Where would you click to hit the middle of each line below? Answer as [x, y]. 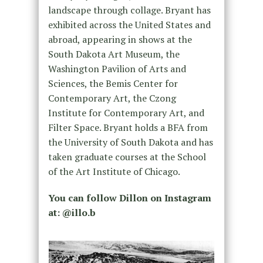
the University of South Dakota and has [130, 142]
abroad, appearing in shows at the [120, 39]
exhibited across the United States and [129, 24]
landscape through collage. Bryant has [129, 10]
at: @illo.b [72, 212]
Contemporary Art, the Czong [112, 98]
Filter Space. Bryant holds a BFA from [128, 127]
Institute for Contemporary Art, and [126, 112]
